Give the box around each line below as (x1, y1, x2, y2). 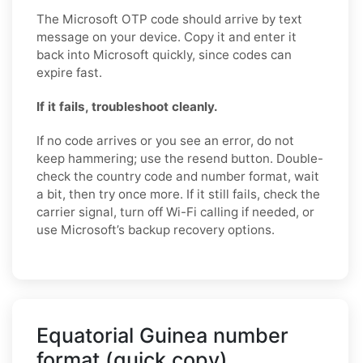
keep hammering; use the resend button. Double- (36, 150, 323, 166)
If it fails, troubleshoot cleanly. (36, 98, 218, 114)
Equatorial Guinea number (36, 322, 288, 348)
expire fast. (36, 64, 102, 80)
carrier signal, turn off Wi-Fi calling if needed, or (36, 203, 314, 220)
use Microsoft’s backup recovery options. (36, 221, 275, 237)
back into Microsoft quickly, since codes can (36, 46, 292, 62)
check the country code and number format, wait (36, 168, 319, 184)
